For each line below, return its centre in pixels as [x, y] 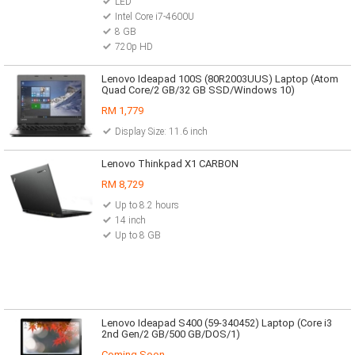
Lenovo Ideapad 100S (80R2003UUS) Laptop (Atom [219, 79]
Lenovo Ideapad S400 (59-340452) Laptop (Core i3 [216, 323]
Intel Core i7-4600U [154, 17]
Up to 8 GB [137, 235]
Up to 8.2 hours [147, 205]
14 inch [130, 220]
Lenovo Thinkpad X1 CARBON [170, 164]
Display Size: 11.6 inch [161, 132]
